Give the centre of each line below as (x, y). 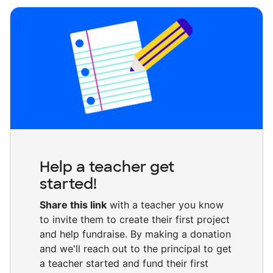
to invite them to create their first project (135, 220)
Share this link (73, 205)
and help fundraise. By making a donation (135, 234)
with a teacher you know (165, 205)
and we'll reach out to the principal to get (136, 249)
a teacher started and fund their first (124, 264)
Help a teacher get (107, 167)
